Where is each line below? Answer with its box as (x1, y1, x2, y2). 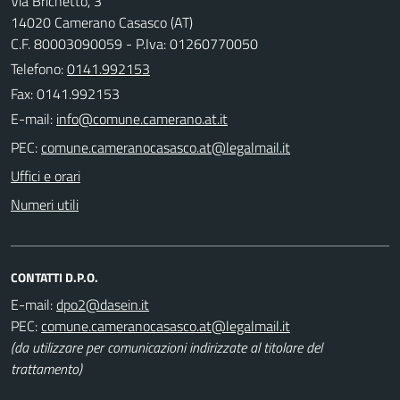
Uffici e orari (11, 164, 80, 187)
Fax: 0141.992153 (11, 82, 120, 104)
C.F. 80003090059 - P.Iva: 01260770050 (11, 32, 258, 54)
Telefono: (11, 57, 67, 79)
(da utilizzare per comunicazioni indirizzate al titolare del (11, 336, 322, 358)
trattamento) (11, 357, 82, 379)
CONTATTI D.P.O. (11, 267, 98, 287)
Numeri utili (11, 193, 79, 215)
